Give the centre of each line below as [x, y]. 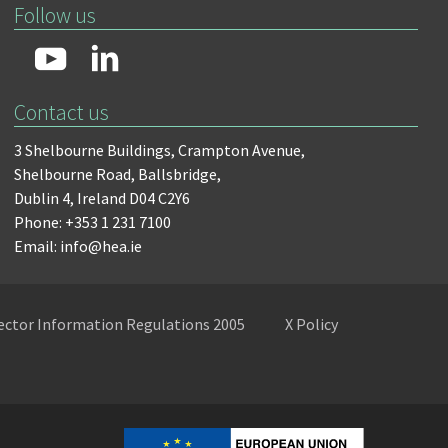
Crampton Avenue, [242, 150]
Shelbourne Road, [75, 174]
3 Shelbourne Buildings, [95, 150]
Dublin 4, [44, 198]
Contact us [62, 112]
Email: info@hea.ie [78, 246]
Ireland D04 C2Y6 [134, 198]
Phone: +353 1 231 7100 [93, 222]
